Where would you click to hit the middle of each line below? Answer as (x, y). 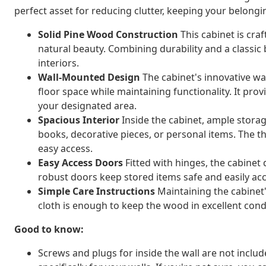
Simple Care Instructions (96, 191)
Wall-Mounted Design (89, 77)
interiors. (58, 63)
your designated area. (87, 105)
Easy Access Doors (80, 162)
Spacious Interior (79, 120)
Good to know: (49, 229)
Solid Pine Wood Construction (108, 34)
